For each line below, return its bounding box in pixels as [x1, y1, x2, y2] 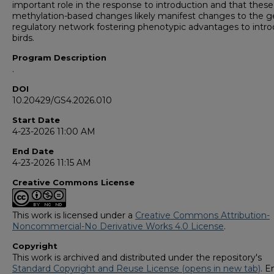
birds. [12, 32, 34, 44]
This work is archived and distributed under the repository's [12, 252, 262, 264]
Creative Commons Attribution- [135, 210, 270, 221]
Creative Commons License [12, 177, 135, 188]
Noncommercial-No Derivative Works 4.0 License [12, 221, 224, 232]
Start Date [12, 115, 60, 125]
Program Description [12, 53, 106, 63]
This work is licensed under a [12, 210, 135, 221]
